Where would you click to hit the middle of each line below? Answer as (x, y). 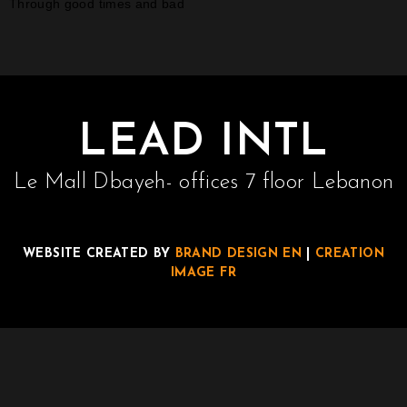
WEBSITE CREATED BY (99, 253)
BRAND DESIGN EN (241, 253)
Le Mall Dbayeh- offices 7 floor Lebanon (203, 182)
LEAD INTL (203, 143)
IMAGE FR (203, 273)
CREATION (350, 253)
